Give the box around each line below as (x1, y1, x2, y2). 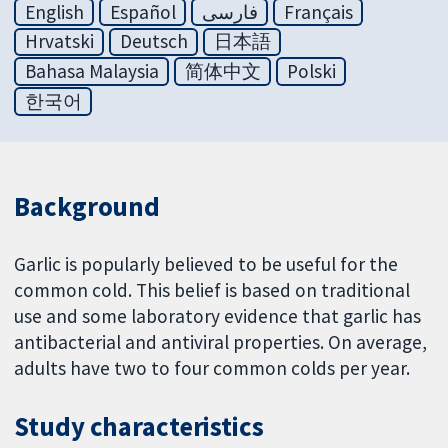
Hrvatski (24, 29, 94, 54)
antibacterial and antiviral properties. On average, (14, 329, 428, 354)
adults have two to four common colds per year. (14, 355, 411, 380)
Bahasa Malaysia (24, 59, 159, 84)
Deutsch (119, 29, 188, 54)
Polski (286, 59, 336, 84)
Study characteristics (14, 409, 264, 443)
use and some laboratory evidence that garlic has (14, 303, 422, 328)
